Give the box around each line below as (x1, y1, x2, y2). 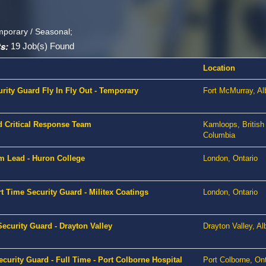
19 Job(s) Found (8, 41, 74, 52)
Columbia (203, 131, 235, 140)
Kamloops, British (203, 120, 264, 129)
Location (203, 64, 235, 73)
